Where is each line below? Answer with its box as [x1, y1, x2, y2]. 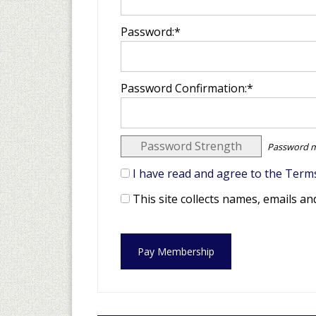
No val [120, 234, 154, 250]
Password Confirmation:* [121, 80, 253, 96]
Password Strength [140, 138, 242, 154]
